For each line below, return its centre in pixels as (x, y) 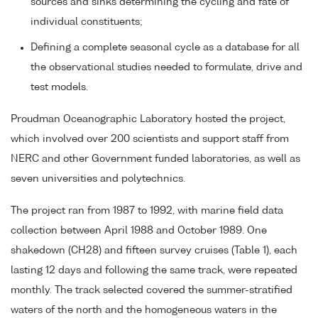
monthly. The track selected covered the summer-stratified (152, 290)
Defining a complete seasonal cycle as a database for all (165, 48)
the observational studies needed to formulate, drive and (166, 68)
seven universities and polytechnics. (98, 179)
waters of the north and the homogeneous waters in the (144, 310)
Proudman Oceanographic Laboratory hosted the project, (148, 119)
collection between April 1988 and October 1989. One (139, 230)
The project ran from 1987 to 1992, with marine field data (147, 210)
